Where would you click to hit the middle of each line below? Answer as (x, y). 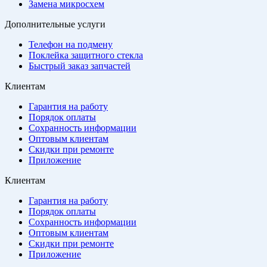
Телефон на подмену (71, 44)
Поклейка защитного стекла (86, 55)
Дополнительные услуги (55, 24)
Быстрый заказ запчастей (80, 66)
